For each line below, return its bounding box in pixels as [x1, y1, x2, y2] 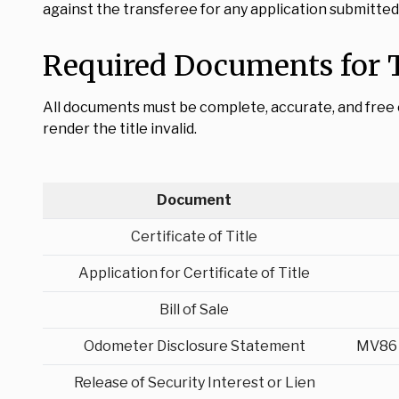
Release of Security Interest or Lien [73, 374, 315, 391]
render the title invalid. [43, 120, 197, 137]
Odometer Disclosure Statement [83, 338, 305, 354]
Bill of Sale [159, 301, 229, 318]
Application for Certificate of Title [78, 265, 310, 281]
